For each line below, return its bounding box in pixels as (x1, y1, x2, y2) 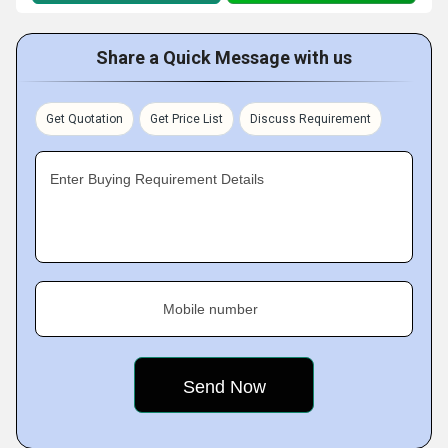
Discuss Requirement (250, 112, 371, 126)
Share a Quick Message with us (96, 47, 352, 68)
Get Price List (150, 112, 223, 126)
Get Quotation (46, 112, 123, 126)
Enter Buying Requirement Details (50, 171, 264, 187)
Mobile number (163, 301, 258, 317)
